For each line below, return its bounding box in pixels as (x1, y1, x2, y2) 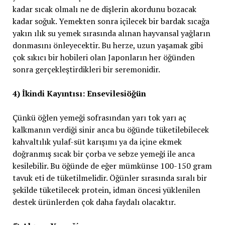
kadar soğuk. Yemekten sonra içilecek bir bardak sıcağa (12, 16, 209, 27)
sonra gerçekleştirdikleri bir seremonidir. (12, 64, 160, 75)
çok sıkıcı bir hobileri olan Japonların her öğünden (12, 52, 195, 63)
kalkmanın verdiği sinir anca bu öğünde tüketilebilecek (12, 124, 209, 135)
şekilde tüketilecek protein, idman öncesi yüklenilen (12, 184, 200, 195)
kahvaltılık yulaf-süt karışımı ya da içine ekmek (12, 136, 182, 147)
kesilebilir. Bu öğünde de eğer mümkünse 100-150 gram (12, 160, 212, 171)
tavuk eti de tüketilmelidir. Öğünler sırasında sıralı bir (12, 172, 207, 183)
